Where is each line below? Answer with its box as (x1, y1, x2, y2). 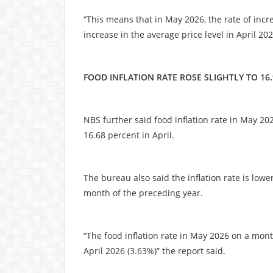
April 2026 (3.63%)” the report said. (83, 244, 225, 257)
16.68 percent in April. (83, 129, 174, 141)
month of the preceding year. (83, 186, 203, 199)
